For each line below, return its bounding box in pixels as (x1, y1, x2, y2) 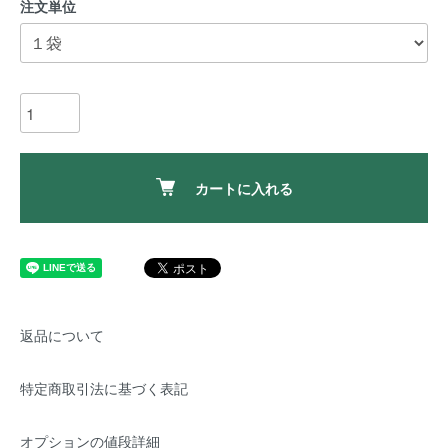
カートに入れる (194, 178, 293, 198)
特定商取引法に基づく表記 (20, 378, 188, 398)
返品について (20, 325, 104, 345)
